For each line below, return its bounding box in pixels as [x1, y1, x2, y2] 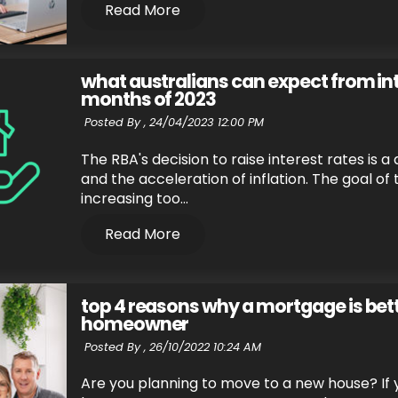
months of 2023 [80, 86, 217, 113]
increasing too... [80, 187, 188, 209]
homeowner [80, 310, 189, 337]
